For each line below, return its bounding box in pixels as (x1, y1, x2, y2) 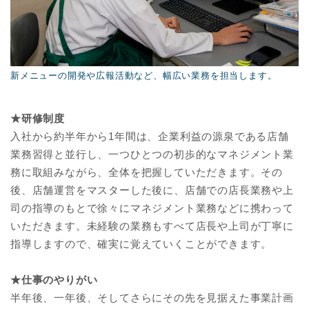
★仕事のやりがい (10, 273, 98, 286)
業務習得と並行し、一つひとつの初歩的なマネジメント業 (10, 148, 294, 160)
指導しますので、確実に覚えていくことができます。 (10, 237, 272, 250)
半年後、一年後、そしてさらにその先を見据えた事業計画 (10, 291, 294, 303)
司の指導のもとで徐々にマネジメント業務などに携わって (10, 201, 294, 214)
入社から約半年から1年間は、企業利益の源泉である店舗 (10, 130, 289, 142)
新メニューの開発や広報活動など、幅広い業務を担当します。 (10, 70, 277, 81)
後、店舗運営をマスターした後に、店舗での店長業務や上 (10, 183, 294, 196)
